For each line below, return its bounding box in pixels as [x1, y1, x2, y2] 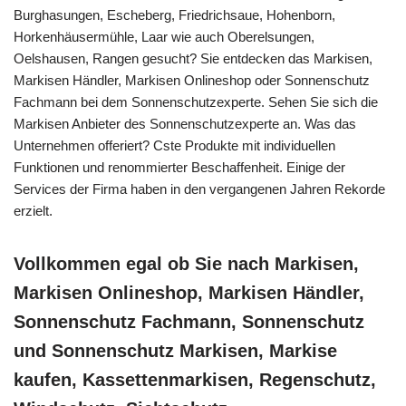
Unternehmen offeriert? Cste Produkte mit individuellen [14, 138, 335, 153]
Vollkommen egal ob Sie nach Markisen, [14, 254, 359, 274]
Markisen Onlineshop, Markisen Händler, [14, 283, 364, 303]
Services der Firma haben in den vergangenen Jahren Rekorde [14, 181, 385, 197]
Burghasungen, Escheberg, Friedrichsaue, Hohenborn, [14, 7, 335, 23]
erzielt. [14, 203, 53, 218]
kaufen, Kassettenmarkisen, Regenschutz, [14, 370, 376, 390]
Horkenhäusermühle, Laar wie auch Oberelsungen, [14, 29, 314, 44]
